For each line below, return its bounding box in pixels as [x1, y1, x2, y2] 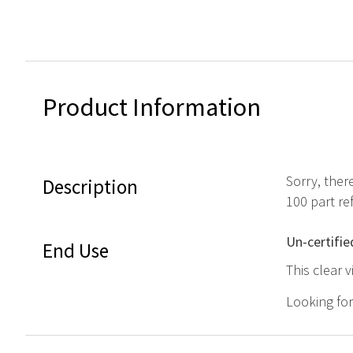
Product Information [43, 91, 261, 124]
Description [43, 173, 138, 199]
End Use [43, 237, 109, 263]
